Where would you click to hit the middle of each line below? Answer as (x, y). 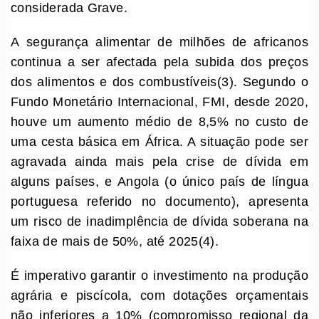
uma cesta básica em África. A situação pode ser (159, 142)
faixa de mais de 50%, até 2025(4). (117, 242)
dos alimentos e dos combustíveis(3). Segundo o (159, 82)
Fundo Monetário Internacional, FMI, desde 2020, (159, 102)
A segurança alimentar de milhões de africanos (159, 42)
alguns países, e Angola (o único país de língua (159, 182)
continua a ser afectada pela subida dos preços (159, 62)
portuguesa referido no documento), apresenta (159, 202)
